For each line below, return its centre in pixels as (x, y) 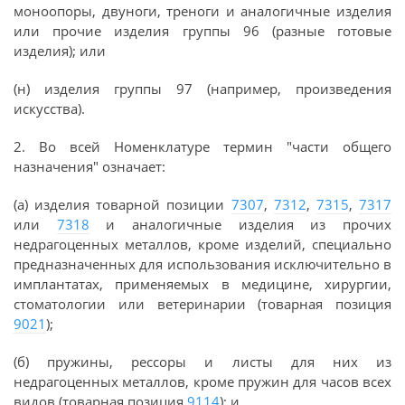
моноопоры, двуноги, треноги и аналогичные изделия (202, 11)
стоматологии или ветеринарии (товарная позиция (202, 304)
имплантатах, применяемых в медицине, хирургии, (202, 284)
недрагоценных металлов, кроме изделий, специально (202, 244)
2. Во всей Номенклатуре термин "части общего (202, 146)
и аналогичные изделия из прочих (240, 224)
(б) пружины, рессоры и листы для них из (202, 362)
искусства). (49, 108)
